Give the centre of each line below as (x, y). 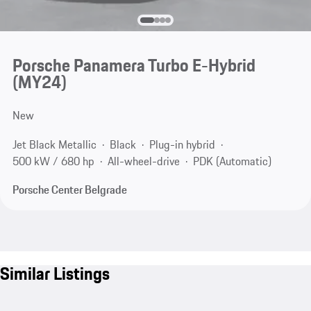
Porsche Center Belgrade (69, 190)
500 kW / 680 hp (53, 161)
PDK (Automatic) (232, 161)
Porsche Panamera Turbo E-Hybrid (134, 66)
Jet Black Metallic (54, 144)
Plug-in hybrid (182, 144)
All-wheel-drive (143, 161)
